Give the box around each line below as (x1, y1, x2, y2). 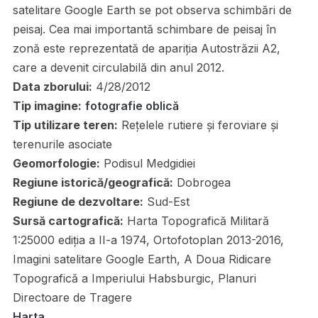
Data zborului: (12, 79, 92, 94)
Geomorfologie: (12, 156, 100, 170)
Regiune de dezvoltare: (12, 194, 143, 209)
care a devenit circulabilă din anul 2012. (12, 60, 224, 75)
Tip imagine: (12, 99, 82, 113)
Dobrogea (172, 175, 231, 190)
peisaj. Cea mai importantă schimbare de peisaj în (12, 22, 276, 36)
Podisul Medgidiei (99, 156, 195, 170)
